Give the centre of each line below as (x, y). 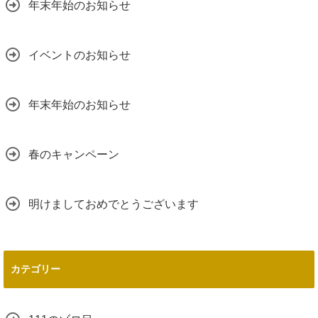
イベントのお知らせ (79, 55)
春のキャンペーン (74, 155)
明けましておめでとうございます (114, 204)
